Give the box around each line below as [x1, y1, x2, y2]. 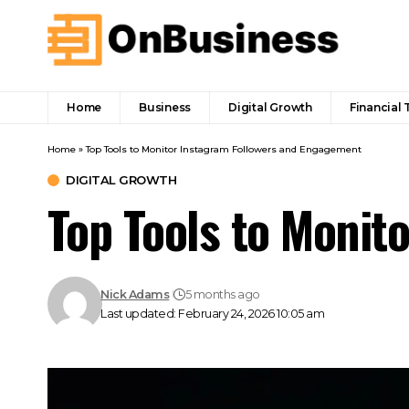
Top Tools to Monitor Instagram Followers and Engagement [86, 142, 362, 155]
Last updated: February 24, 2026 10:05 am [100, 306, 325, 320]
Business [139, 100, 192, 114]
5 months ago [184, 287, 260, 301]
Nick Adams [100, 287, 170, 301]
